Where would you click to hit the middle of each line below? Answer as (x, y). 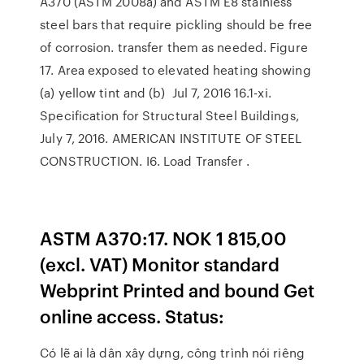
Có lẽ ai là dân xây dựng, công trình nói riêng (172, 353)
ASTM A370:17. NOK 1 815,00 (164, 238)
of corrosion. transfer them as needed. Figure (174, 47)
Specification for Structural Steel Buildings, (169, 115)
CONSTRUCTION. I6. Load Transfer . (145, 161)
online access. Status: (132, 316)
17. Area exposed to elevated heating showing (175, 70)
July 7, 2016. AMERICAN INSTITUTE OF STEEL (171, 138)
